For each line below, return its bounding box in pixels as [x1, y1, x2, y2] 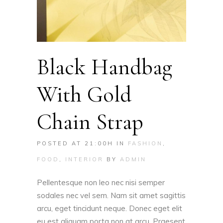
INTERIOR [65, 156, 104, 163]
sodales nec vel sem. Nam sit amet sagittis [37, 191, 186, 201]
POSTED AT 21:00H [37, 140, 113, 147]
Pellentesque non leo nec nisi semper [37, 178, 165, 188]
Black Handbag [37, 53, 172, 81]
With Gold [37, 81, 131, 109]
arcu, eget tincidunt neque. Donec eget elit [37, 204, 182, 214]
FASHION [128, 140, 163, 147]
